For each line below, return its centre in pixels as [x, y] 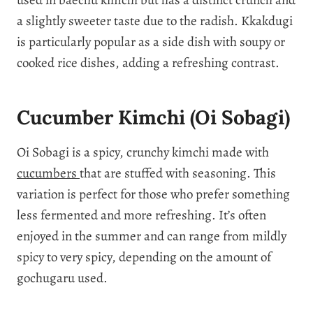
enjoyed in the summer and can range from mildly [152, 236]
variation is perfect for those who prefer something [153, 194]
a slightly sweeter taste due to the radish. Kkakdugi [155, 21]
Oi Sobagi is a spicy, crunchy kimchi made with [143, 152]
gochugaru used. [62, 278]
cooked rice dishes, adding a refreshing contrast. [148, 63]
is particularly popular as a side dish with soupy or [151, 42]
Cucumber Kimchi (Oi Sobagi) [153, 117]
